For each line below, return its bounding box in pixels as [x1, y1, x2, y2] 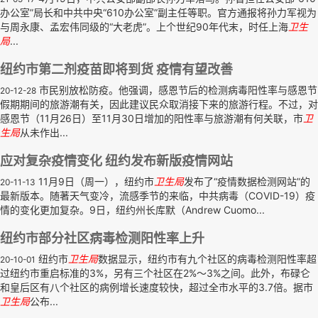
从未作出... [20, 126, 68, 138]
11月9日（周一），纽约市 [35, 175, 154, 187]
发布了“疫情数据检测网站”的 [184, 175, 310, 187]
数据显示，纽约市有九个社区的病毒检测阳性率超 [98, 253, 317, 265]
